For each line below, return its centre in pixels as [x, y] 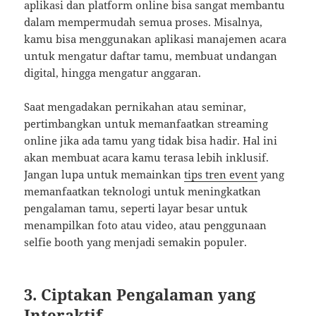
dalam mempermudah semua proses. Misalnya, [144, 22]
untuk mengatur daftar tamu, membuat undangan [151, 56]
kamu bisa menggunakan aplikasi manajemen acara [156, 39]
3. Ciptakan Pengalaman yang [140, 294]
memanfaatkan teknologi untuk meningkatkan [143, 192]
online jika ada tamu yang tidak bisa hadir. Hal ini [151, 141]
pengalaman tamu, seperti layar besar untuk [136, 208]
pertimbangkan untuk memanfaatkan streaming [146, 124]
